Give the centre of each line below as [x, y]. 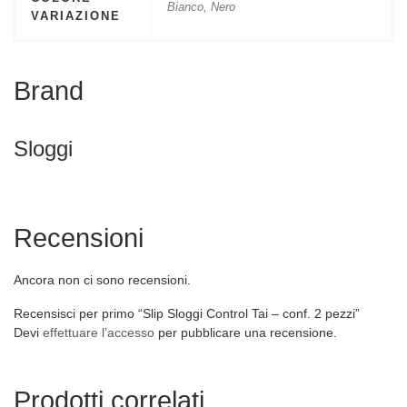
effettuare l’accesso [99, 332]
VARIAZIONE [75, 15]
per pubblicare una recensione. [246, 332]
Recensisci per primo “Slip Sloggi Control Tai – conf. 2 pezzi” [187, 313]
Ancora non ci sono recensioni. [102, 279]
